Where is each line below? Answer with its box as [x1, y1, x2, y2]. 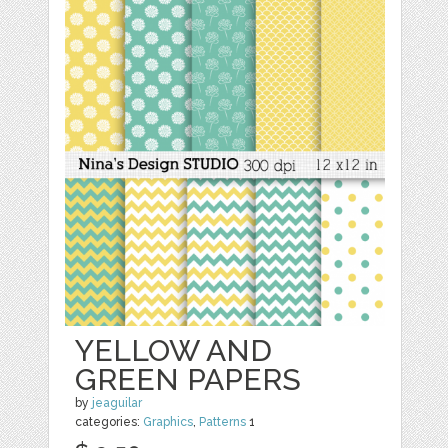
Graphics [143, 415, 194, 430]
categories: [75, 415, 144, 430]
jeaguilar [92, 396, 143, 411]
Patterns [199, 415, 247, 430]
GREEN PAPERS [75, 362, 302, 398]
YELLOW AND [75, 333, 273, 369]
